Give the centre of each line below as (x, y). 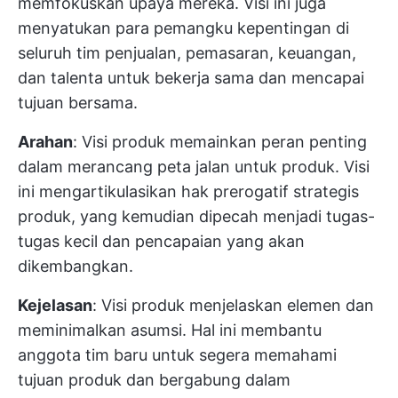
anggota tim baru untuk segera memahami (177, 355)
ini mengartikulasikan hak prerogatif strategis (188, 192)
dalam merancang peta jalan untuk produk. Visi (194, 167)
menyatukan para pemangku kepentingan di (183, 28)
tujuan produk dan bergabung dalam (154, 380)
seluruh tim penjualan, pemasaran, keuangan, (187, 53)
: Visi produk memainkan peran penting (220, 142)
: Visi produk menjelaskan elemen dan (233, 306)
